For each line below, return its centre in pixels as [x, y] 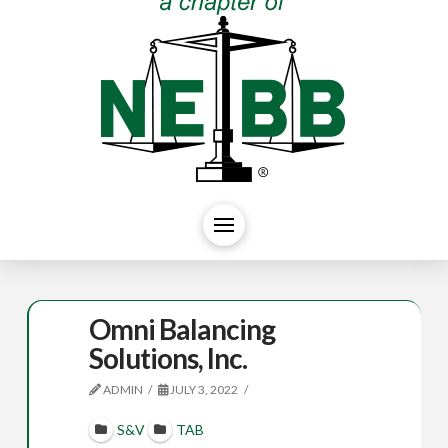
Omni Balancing [182, 329]
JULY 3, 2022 [203, 389]
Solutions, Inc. [168, 358]
